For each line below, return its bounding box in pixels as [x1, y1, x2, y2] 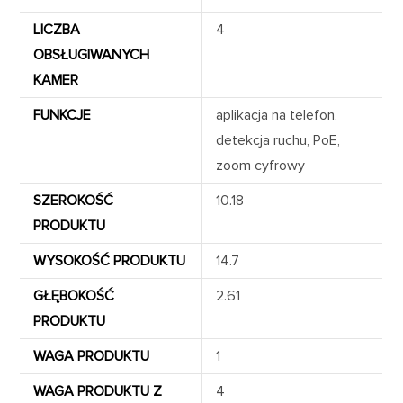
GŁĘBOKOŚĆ [33, 286, 115, 305]
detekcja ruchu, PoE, [216, 130, 341, 149]
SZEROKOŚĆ [33, 191, 114, 210]
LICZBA [33, 20, 81, 39]
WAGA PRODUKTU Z [33, 381, 163, 400]
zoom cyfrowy [216, 156, 306, 175]
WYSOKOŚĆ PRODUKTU [33, 251, 186, 270]
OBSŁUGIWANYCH [33, 45, 150, 64]
